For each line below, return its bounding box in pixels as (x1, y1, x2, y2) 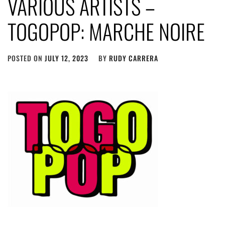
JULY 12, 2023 (45, 53, 88, 63)
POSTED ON (8, 53, 45, 63)
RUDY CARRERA (109, 53, 158, 63)
